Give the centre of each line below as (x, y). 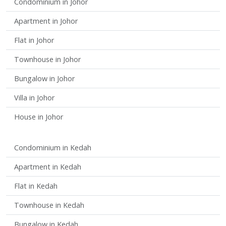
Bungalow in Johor (44, 78)
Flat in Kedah (36, 186)
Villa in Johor (34, 97)
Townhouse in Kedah (49, 205)
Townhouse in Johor (47, 59)
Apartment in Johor (46, 21)
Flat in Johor (34, 40)
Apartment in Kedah (48, 166)
